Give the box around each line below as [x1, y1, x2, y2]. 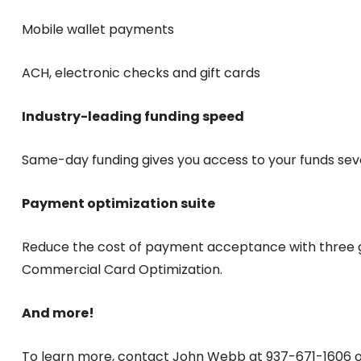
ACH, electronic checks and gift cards [22, 64, 260, 82]
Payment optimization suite [22, 194, 215, 213]
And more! [22, 304, 97, 322]
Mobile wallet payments [22, 20, 174, 39]
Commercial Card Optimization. [22, 260, 222, 279]
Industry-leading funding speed [22, 107, 244, 126]
